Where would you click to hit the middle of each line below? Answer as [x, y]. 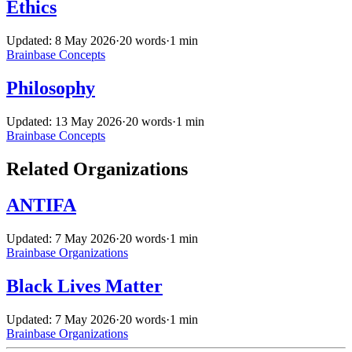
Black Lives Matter [84, 286]
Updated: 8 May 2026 [61, 40]
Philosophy [51, 88]
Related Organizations [97, 169]
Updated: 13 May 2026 [64, 121]
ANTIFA [41, 205]
